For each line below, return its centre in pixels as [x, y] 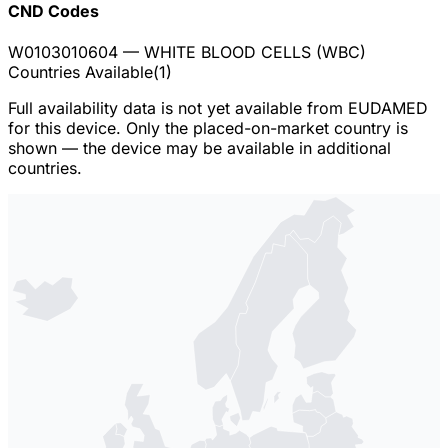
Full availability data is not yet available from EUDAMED [218, 108]
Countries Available [80, 72]
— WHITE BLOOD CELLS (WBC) [242, 52]
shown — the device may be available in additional [199, 148]
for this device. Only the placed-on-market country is [208, 128]
